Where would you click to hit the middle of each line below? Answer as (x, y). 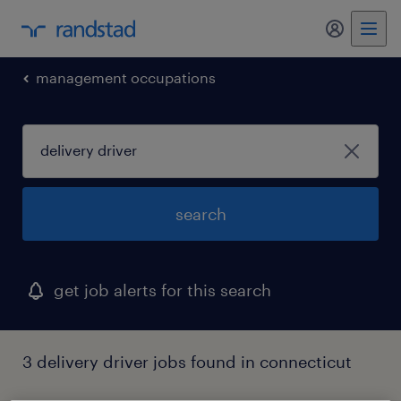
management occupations (126, 77)
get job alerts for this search (162, 290)
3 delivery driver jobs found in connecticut (187, 362)
